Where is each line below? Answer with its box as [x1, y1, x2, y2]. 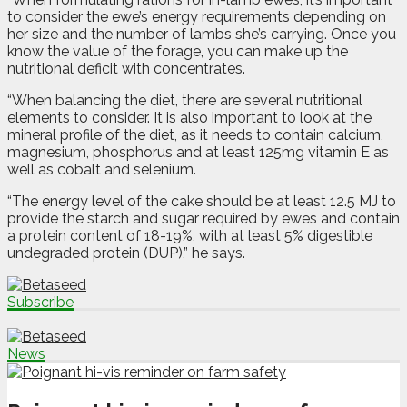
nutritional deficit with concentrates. [7, 59, 245, 77]
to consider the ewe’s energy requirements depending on [7, 7, 386, 25]
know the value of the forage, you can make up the [7, 42, 348, 60]
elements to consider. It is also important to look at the [7, 108, 372, 126]
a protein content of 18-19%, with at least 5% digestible [7, 226, 372, 244]
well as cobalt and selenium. [7, 160, 196, 178]
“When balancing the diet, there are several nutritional [7, 91, 362, 109]
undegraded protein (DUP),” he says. [7, 243, 245, 262]
